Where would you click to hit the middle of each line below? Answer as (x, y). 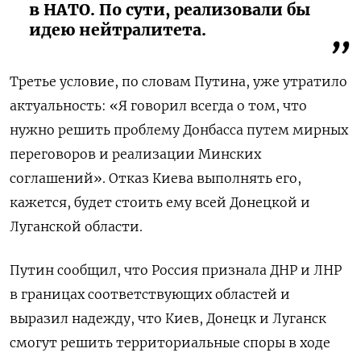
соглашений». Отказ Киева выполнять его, (156, 178)
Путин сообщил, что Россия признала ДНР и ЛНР (176, 270)
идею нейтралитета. (120, 29)
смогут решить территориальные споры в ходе (170, 342)
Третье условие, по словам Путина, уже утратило (178, 81)
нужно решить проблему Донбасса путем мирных (179, 129)
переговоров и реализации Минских (135, 154)
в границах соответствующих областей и (150, 294)
